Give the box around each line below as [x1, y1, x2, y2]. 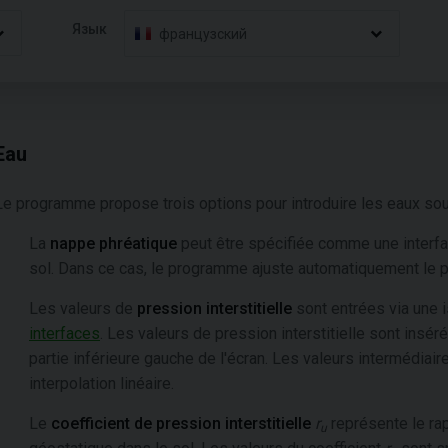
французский [159, 25, 248, 42]
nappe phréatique [50, 234, 177, 253]
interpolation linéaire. [29, 374, 174, 393]
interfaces [29, 324, 100, 343]
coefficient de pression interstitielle [51, 414, 315, 433]
